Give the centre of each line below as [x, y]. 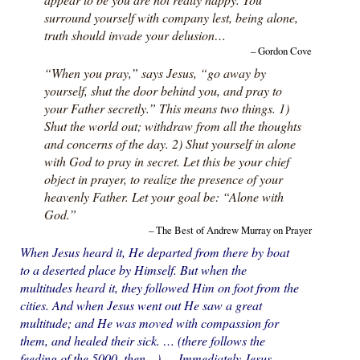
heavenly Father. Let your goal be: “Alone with [164, 196]
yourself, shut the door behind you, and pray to [163, 90]
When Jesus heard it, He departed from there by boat [154, 252]
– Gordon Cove [281, 50]
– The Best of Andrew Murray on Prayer [230, 229]
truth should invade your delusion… [135, 35]
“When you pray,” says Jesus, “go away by [155, 72]
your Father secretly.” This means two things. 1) [166, 108]
